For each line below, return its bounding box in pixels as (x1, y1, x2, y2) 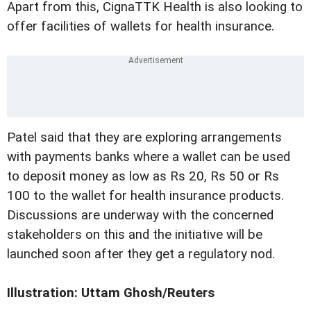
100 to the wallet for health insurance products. (7, 188, 284, 204)
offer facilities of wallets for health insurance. (7, 19, 274, 35)
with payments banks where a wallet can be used (7, 149, 290, 165)
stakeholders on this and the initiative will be (7, 227, 262, 243)
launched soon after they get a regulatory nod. (7, 246, 275, 262)
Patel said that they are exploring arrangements (7, 130, 282, 146)
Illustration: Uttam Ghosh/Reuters (7, 285, 215, 301)
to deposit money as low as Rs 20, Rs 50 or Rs (7, 169, 279, 185)
